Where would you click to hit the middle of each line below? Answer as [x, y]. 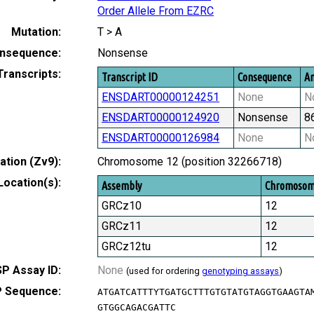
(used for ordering [164, 271]
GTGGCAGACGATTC [137, 307]
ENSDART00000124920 [161, 117]
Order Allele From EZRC [156, 11]
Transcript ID [130, 77]
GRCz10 [122, 205]
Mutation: [36, 32]
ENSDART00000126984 [161, 137]
